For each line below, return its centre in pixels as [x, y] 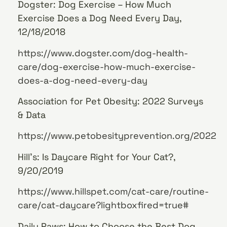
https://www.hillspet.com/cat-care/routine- [113, 192]
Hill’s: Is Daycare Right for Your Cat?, [97, 157]
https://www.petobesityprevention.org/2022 [117, 136]
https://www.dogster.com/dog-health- [103, 53]
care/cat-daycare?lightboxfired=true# [103, 205]
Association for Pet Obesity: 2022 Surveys [110, 101]
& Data [32, 115]
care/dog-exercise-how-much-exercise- [107, 66]
